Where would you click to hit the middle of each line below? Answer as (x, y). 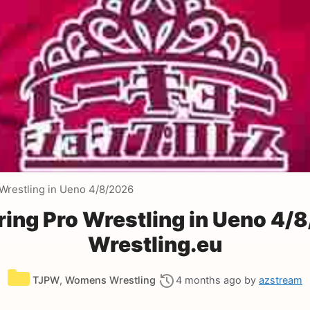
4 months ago (209, 280)
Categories (57, 271)
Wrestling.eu (155, 244)
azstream (281, 280)
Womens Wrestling (110, 280)
